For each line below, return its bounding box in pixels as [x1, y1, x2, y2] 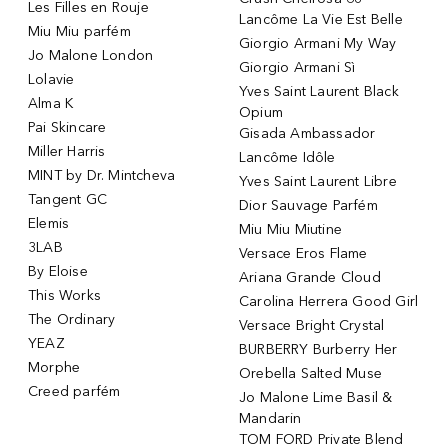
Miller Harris [28, 142, 106, 160]
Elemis [28, 214, 70, 232]
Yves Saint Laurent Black [239, 82, 399, 100]
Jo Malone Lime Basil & [239, 388, 393, 406]
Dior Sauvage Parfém [239, 196, 378, 214]
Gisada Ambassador [239, 124, 376, 142]
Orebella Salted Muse [239, 364, 382, 382]
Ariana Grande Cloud [239, 268, 381, 286]
